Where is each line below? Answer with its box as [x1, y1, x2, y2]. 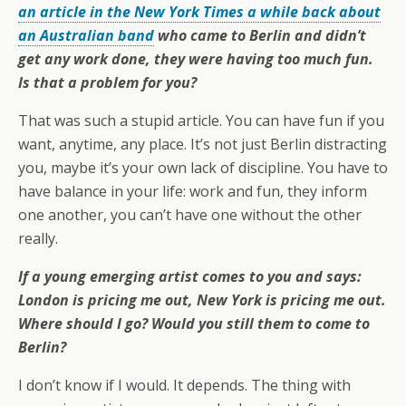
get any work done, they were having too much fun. [18, 49, 373, 70]
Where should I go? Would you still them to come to [18, 314, 370, 334]
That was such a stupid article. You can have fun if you [18, 111, 384, 131]
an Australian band [18, 25, 154, 46]
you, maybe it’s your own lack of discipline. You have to [18, 158, 388, 179]
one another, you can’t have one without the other [18, 205, 362, 226]
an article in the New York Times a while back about [18, 2, 381, 23]
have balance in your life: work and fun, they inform [18, 181, 367, 202]
